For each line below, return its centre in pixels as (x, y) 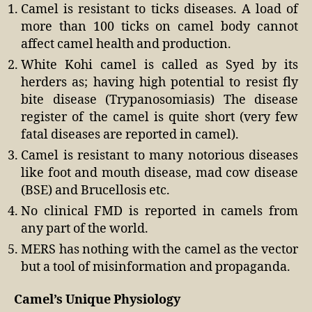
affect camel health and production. (126, 44)
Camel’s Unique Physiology (99, 300)
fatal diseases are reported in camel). (130, 134)
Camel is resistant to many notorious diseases (159, 155)
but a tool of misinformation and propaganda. (156, 267)
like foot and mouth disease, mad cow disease (159, 173)
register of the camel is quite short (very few (159, 117)
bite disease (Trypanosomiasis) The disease (159, 100)
